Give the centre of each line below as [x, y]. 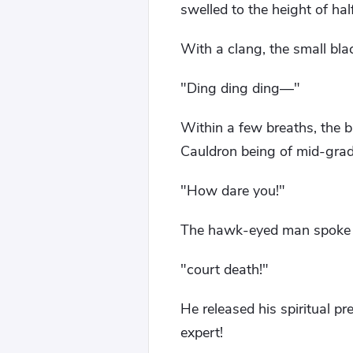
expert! [202, 333]
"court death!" [225, 269]
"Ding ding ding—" [240, 88]
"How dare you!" [233, 191]
